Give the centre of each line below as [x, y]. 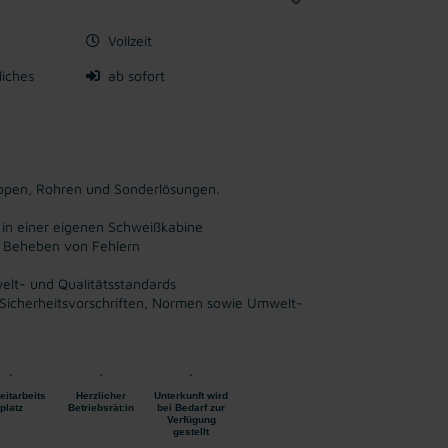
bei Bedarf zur [191, 407]
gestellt [191, 431]
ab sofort [136, 75]
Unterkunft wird [191, 395]
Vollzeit [130, 40]
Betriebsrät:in [101, 407]
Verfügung [191, 419]
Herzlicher [101, 395]
